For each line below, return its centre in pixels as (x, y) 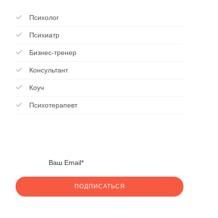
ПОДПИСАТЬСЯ (100, 186)
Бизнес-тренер (52, 53)
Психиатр (43, 35)
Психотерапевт (52, 105)
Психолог (43, 18)
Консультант (48, 70)
